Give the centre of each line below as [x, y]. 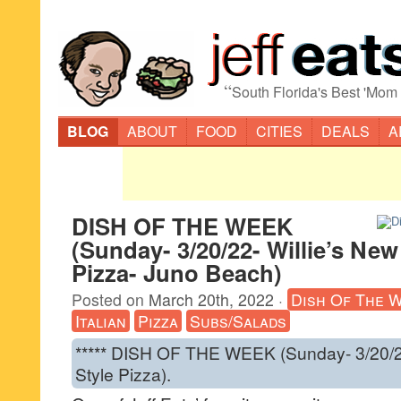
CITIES [279, 131]
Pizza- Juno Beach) [177, 273]
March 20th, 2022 [211, 299]
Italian [101, 321]
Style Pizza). [123, 374]
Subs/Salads [238, 321]
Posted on [110, 299]
